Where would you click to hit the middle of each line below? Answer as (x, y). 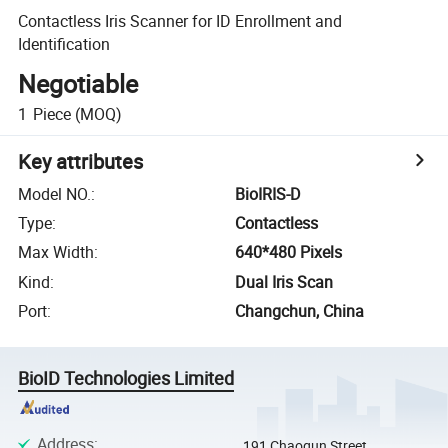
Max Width (56, 252)
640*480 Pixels (289, 252)
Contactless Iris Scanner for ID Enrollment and (180, 20)
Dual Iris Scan (284, 281)
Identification (64, 43)
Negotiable (78, 84)
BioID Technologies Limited (126, 378)
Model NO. (55, 193)
